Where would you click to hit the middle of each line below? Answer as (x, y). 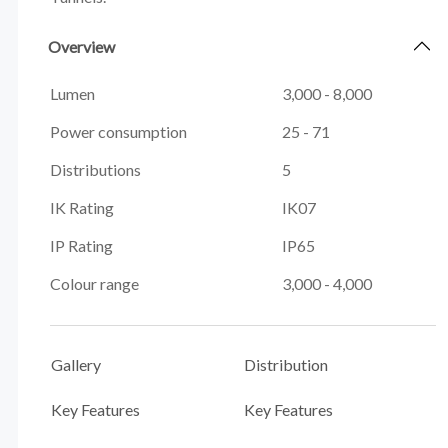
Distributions (95, 170)
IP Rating (81, 246)
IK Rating (81, 208)
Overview (81, 46)
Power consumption (118, 132)
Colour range (94, 284)
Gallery (75, 364)
